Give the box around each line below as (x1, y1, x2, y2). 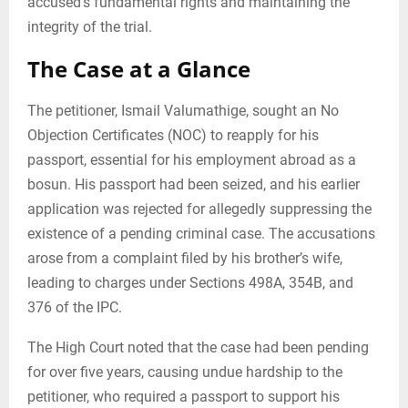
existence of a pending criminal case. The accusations (27, 224, 375, 242)
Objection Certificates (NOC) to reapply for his (27, 126, 319, 144)
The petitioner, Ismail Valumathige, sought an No (27, 101, 339, 119)
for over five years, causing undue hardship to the (27, 362, 342, 381)
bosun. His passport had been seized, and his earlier (27, 175, 360, 193)
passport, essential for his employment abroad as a (27, 150, 356, 168)
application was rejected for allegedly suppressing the (27, 199, 372, 218)
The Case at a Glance (27, 53, 250, 84)
